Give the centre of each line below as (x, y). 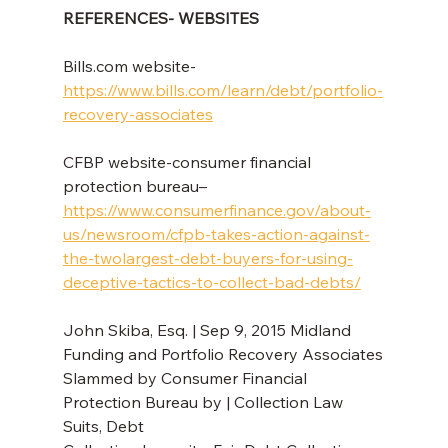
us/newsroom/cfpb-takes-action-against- (216, 234)
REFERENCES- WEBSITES (160, 18)
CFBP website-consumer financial (188, 162)
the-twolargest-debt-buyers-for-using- (207, 258)
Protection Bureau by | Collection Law (204, 402)
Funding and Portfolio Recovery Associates (222, 354)
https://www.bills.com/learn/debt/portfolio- (222, 90)
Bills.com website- (131, 66)
